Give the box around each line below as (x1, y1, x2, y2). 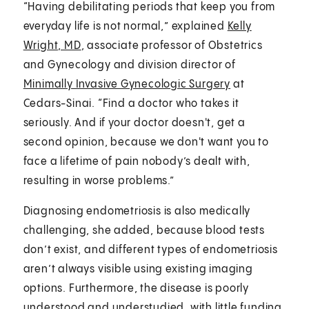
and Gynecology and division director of (23, 59, 236, 71)
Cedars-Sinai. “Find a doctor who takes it (23, 97, 239, 110)
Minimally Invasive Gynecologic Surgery (23, 78, 231, 90)
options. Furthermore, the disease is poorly (23, 282, 250, 295)
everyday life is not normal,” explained (23, 20, 228, 32)
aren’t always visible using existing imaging (23, 263, 253, 275)
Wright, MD (23, 39, 81, 52)
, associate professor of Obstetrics (81, 39, 263, 52)
